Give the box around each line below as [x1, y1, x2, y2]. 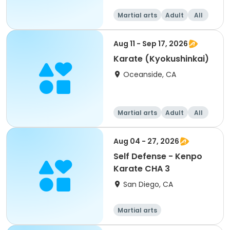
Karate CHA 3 [113, 163, 170, 175]
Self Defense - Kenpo [113, 150, 202, 162]
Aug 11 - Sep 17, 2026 [113, 39, 188, 49]
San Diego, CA [123, 179, 173, 189]
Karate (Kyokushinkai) [113, 53, 209, 65]
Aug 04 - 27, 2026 [113, 136, 179, 146]
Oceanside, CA [123, 69, 176, 80]
